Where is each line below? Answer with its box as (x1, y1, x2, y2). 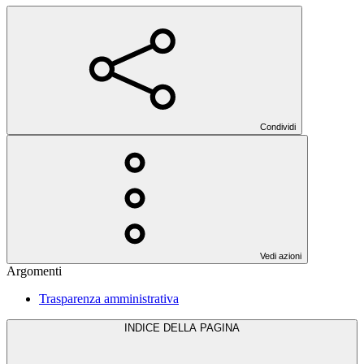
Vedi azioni (260, 251, 301, 262)
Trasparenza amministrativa (39, 292, 179, 306)
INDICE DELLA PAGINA (124, 322, 240, 335)
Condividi (260, 122, 296, 132)
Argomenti (6, 264, 62, 279)
